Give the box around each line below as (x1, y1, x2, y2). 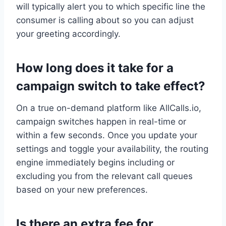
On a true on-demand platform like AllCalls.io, (16, 102, 201, 113)
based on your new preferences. (16, 184, 148, 195)
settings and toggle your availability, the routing (16, 143, 208, 154)
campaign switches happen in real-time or (16, 116, 186, 127)
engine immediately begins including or (16, 157, 175, 167)
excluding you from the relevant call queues (16, 171, 193, 181)
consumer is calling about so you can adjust (16, 15, 194, 25)
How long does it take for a (16, 60, 174, 75)
